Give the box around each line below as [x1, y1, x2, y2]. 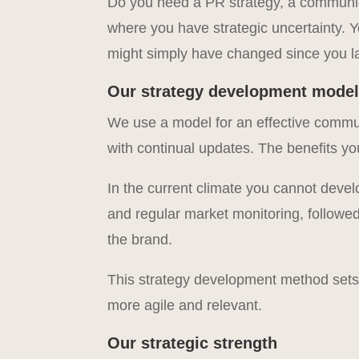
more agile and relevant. [107, 296, 263, 313]
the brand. [107, 231, 173, 248]
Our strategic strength [107, 333, 278, 352]
